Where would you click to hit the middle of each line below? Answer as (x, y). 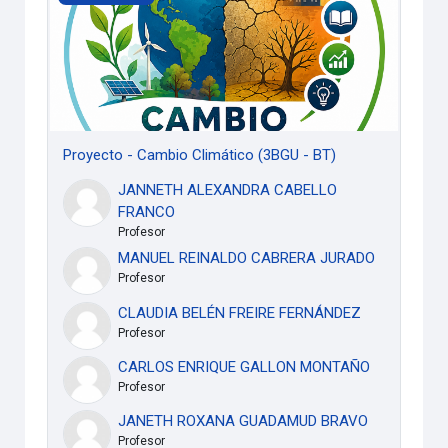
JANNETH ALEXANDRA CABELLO (227, 189)
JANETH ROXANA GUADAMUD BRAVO (242, 421)
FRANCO (146, 211)
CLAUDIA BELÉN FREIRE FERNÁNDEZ (239, 312)
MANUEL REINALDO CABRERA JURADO (246, 258)
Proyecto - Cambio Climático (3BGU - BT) (200, 154)
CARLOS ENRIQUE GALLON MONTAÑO (243, 366)
